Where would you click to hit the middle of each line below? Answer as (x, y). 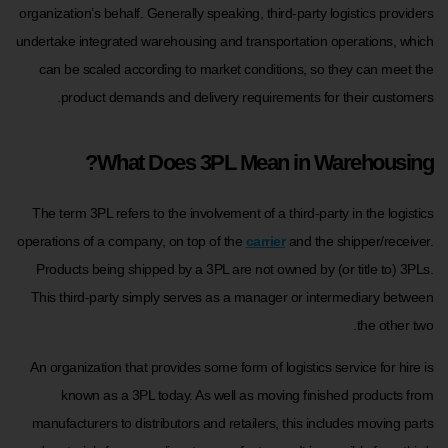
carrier (265, 240)
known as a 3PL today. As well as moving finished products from (247, 394)
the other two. (394, 324)
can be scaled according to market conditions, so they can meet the (236, 69)
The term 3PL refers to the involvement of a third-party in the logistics (232, 212)
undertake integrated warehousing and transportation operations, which (224, 41)
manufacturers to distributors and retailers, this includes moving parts (232, 422)
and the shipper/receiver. (359, 240)
